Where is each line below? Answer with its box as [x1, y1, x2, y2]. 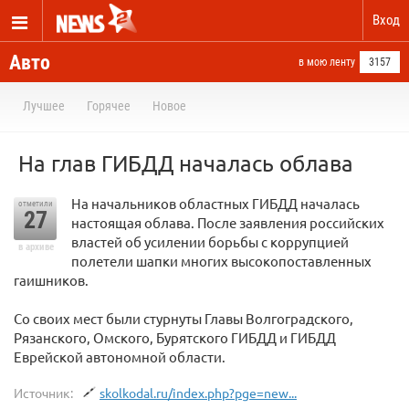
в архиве [17, 241, 54, 253]
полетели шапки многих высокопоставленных [71, 252, 372, 269]
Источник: [14, 384, 73, 401]
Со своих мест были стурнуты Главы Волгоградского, [14, 309, 353, 327]
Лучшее [23, 99, 65, 113]
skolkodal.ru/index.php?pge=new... [100, 384, 297, 401]
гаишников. [14, 271, 89, 288]
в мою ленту [299, 56, 355, 68]
